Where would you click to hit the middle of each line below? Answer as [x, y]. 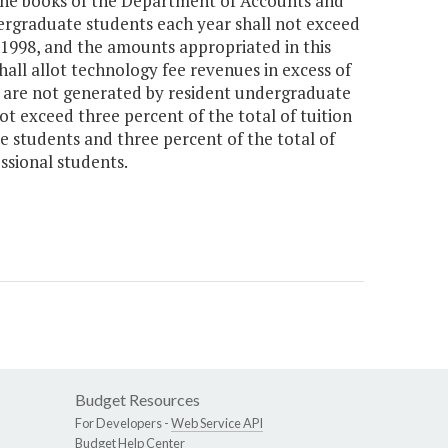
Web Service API [217, 423]
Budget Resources [137, 400]
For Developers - [123, 423]
